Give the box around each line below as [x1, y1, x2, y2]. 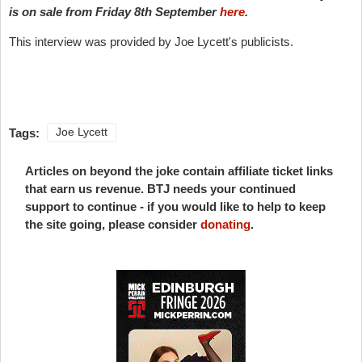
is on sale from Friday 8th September [9, 4, 220, 19]
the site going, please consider [25, 217, 200, 231]
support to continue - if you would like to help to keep [25, 199, 326, 213]
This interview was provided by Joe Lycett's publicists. [9, 34, 293, 48]
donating [200, 217, 250, 231]
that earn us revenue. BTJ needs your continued [25, 181, 296, 196]
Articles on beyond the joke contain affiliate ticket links [25, 163, 333, 178]
